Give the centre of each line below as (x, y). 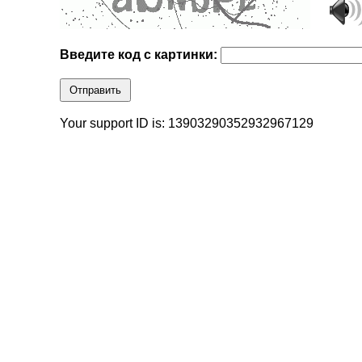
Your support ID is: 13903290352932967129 (187, 124)
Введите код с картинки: (141, 55)
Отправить (96, 90)
